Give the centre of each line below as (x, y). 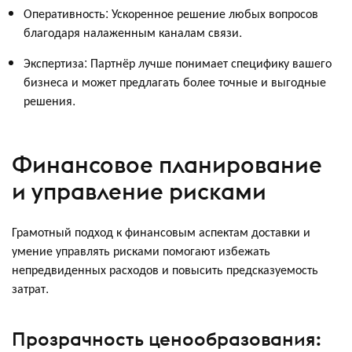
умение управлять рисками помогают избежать (141, 251)
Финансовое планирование (167, 164)
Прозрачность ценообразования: (167, 338)
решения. (49, 101)
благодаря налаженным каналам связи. (133, 32)
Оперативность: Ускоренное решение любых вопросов (171, 13)
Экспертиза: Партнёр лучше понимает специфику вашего (178, 63)
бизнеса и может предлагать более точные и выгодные (175, 82)
